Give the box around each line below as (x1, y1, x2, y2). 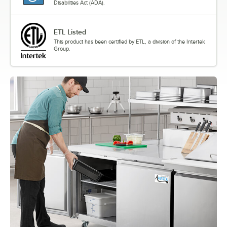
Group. (54, 46, 70, 52)
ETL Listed (54, 28, 86, 36)
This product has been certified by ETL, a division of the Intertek (54, 39, 205, 45)
